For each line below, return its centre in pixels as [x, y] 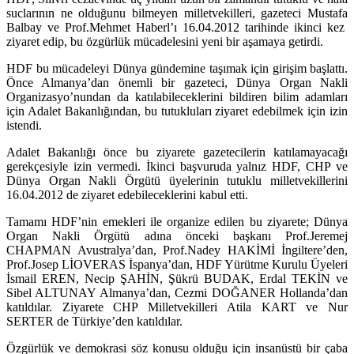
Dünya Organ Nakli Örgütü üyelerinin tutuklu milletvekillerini [177, 180]
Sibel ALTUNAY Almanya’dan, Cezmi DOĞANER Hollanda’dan [177, 292]
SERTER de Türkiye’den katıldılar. [94, 321]
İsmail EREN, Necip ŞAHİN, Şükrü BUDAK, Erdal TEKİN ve [177, 278]
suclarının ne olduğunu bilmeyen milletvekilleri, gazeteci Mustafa [177, 13]
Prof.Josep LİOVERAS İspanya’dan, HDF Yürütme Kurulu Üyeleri [177, 264]
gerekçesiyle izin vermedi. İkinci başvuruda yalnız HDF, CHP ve [177, 166]
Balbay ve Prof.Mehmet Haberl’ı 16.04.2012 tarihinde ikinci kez [177, 27]
